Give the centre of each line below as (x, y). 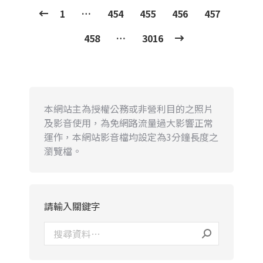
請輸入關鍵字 (72, 206)
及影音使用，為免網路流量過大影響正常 (129, 122)
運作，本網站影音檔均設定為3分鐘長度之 (131, 136)
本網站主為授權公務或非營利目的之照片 (129, 108)
